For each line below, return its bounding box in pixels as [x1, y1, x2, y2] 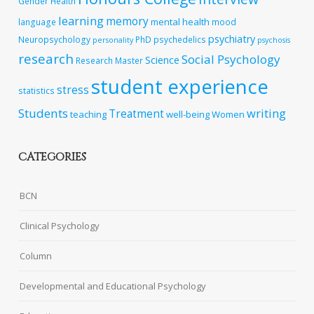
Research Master [76, 55, 144, 67]
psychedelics [153, 34, 207, 46]
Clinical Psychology [20, 219, 100, 233]
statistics [18, 85, 55, 97]
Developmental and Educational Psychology [20, 280, 207, 293]
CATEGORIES [18, 149, 87, 165]
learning [58, 13, 104, 29]
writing [247, 105, 287, 122]
